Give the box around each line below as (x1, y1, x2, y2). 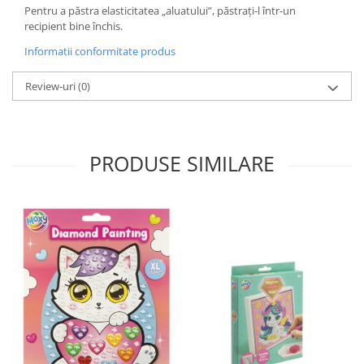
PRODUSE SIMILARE (89, 149, 275, 177)
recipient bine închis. (24, 19, 123, 33)
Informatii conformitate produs (24, 44, 175, 58)
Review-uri (25, 79, 78, 93)
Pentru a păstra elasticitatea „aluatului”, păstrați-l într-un (24, 3, 296, 18)
